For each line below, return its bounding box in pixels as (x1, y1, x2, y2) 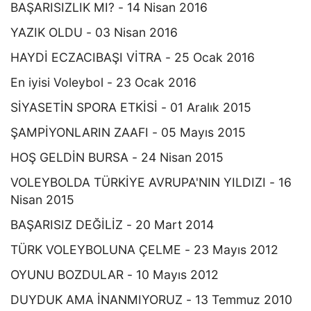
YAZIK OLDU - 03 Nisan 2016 (10, 24, 178, 40)
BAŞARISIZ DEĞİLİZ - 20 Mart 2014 (10, 217, 214, 232)
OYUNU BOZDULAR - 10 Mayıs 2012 (10, 267, 219, 282)
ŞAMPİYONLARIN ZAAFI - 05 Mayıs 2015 (10, 124, 246, 140)
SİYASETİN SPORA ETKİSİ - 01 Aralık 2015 (10, 99, 251, 115)
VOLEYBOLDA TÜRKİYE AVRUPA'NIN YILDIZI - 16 (10, 174, 292, 190)
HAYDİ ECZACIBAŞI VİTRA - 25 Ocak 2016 (10, 49, 255, 65)
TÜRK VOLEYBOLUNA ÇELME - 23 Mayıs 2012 (10, 242, 278, 257)
